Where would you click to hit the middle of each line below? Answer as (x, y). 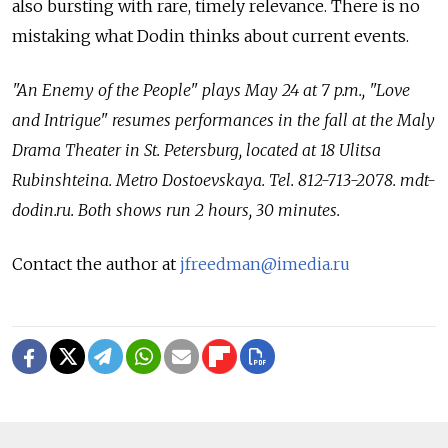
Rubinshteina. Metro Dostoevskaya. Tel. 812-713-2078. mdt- (224, 179)
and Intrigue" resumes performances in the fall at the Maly (223, 119)
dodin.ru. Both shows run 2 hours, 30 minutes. (176, 209)
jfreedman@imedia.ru (265, 263)
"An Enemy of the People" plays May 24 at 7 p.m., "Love (211, 89)
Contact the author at (96, 263)
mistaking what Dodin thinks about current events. (210, 35)
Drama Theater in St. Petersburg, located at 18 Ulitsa (196, 149)
